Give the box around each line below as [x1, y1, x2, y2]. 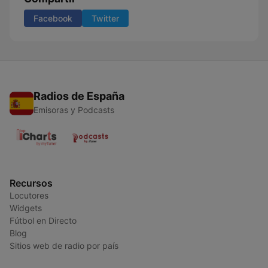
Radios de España [33, 90, 124, 102]
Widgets [10, 203, 42, 213]
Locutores [10, 190, 48, 200]
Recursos [10, 177, 53, 189]
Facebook [33, 13, 72, 23]
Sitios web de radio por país [10, 240, 118, 251]
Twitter [92, 13, 119, 23]
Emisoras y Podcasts [33, 105, 114, 115]
